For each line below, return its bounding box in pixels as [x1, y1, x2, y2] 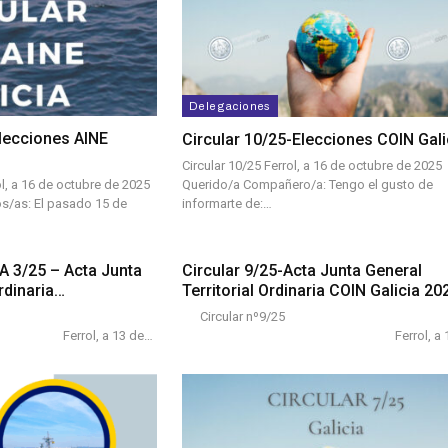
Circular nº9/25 [182, 309, 285, 325]
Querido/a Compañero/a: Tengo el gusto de [182, 176, 433, 192]
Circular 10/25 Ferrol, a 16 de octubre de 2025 [182, 157, 442, 173]
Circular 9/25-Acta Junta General [182, 261, 422, 281]
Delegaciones [189, 99, 271, 112]
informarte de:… [182, 195, 272, 211]
